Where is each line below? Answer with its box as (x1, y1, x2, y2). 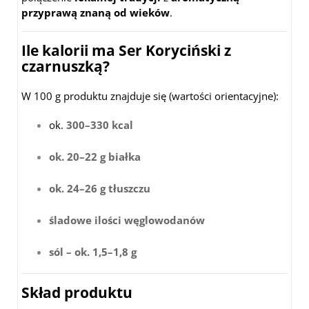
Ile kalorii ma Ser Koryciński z (21, 40, 231, 60)
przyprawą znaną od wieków (21, 5, 170, 19)
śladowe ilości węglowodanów (49, 212, 205, 227)
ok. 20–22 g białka (49, 149, 141, 163)
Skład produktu (21, 282, 132, 302)
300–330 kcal (66, 117, 133, 132)
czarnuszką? (21, 56, 110, 76)
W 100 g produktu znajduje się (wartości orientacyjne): (21, 88, 279, 103)
